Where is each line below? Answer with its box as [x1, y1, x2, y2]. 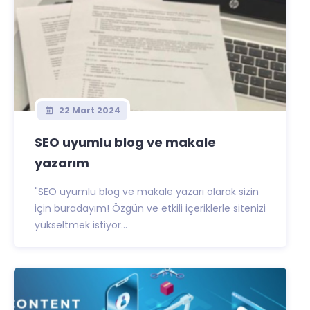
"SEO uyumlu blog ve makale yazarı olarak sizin [35, 185, 259, 199]
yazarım [35, 154, 89, 172]
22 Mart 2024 [56, 104, 120, 116]
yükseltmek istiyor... [35, 218, 127, 232]
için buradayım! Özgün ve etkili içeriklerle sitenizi [35, 201, 266, 215]
